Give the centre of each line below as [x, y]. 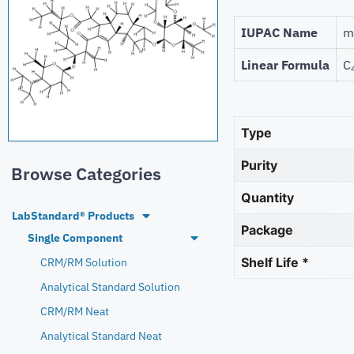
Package [267, 230]
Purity [259, 165]
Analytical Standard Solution [110, 286]
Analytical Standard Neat [101, 335]
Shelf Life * [275, 262]
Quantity [267, 197]
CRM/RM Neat [75, 311]
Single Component [75, 237]
